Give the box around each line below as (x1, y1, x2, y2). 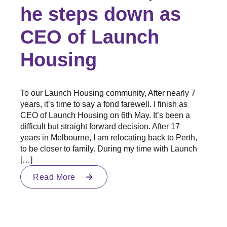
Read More (33, 172, 75, 182)
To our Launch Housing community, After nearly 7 (20, 88, 196, 98)
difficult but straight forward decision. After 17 (20, 122, 180, 131)
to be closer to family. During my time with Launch (20, 144, 197, 154)
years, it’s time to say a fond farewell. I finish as (20, 99, 187, 109)
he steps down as (20, 3, 181, 25)
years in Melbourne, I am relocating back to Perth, (20, 133, 197, 142)
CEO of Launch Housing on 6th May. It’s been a (20, 110, 190, 120)
